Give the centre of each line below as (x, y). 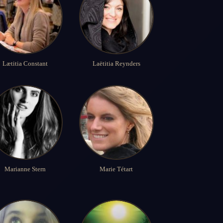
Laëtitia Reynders (116, 64)
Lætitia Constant (25, 64)
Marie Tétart (116, 169)
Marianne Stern (25, 169)
